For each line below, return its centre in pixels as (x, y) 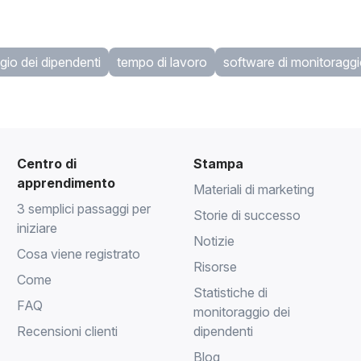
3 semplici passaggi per (84, 208)
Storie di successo (247, 215)
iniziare (37, 228)
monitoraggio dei (241, 311)
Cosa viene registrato (79, 253)
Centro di (47, 163)
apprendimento (66, 183)
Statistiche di (230, 292)
